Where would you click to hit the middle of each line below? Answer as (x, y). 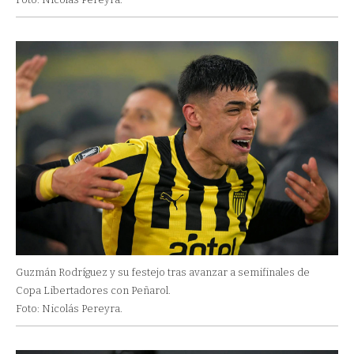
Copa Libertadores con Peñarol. (93, 291)
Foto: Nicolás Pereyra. (69, 309)
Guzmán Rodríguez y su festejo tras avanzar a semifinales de (163, 273)
